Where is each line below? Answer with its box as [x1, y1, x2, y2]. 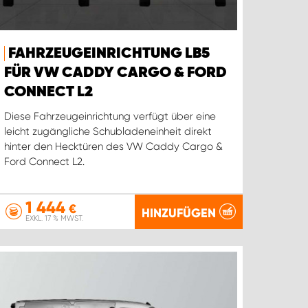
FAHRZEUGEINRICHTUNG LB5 [8, 46, 210, 62]
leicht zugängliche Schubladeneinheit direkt [4, 125, 212, 138]
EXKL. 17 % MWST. [25, 214, 84, 223]
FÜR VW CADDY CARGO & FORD [4, 65, 228, 81]
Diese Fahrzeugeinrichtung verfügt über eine [4, 110, 217, 123]
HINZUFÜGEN [141, 205, 216, 221]
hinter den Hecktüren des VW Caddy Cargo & [4, 140, 223, 153]
